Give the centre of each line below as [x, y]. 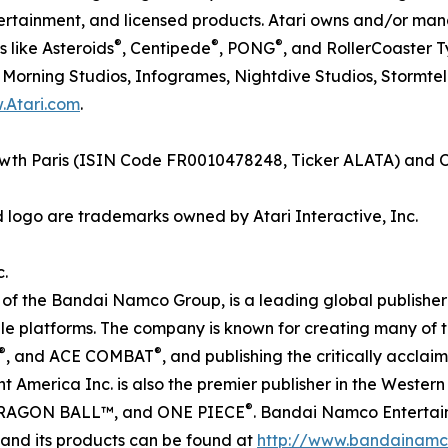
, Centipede [166, 47]
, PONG [247, 47]
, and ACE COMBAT [80, 355]
